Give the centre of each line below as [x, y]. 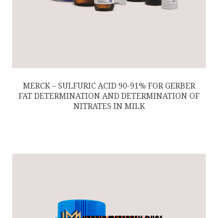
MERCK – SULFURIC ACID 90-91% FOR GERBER [109, 86]
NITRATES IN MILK [109, 106]
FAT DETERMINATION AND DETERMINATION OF [109, 96]
